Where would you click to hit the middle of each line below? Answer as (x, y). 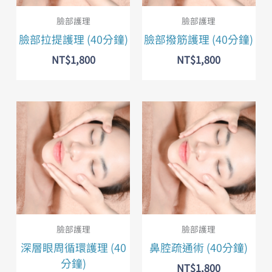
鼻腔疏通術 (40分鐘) (199, 247)
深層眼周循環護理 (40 (73, 247)
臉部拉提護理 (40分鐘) (73, 39)
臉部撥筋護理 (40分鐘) (199, 39)
